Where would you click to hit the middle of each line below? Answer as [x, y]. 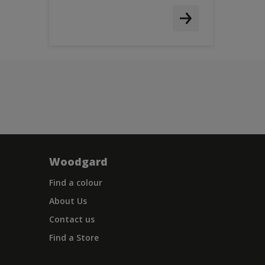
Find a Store [74, 237]
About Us [68, 201]
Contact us [72, 219]
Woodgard [78, 161]
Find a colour [76, 182]
